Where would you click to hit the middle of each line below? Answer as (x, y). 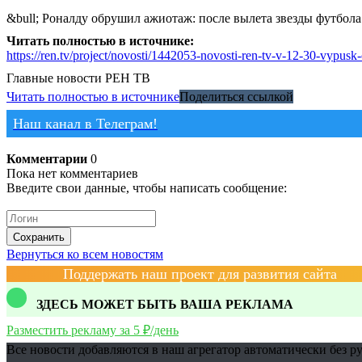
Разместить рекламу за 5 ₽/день (93, 330)
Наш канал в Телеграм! (85, 123)
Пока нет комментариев (72, 173)
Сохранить (39, 238)
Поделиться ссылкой (236, 96)
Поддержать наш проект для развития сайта (200, 274)
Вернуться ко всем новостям (85, 255)
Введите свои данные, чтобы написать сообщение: (147, 187)
